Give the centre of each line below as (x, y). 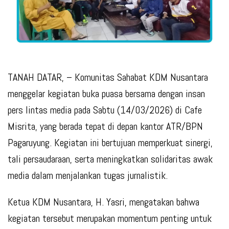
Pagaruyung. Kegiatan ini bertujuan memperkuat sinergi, (110, 143)
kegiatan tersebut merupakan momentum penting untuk (110, 219)
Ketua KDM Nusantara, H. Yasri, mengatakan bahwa (104, 202)
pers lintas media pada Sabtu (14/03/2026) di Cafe (105, 110)
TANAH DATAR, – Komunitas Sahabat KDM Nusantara (108, 77)
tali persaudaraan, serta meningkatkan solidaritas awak (110, 159)
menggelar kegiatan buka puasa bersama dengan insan (106, 94)
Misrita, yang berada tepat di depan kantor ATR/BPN (105, 127)
